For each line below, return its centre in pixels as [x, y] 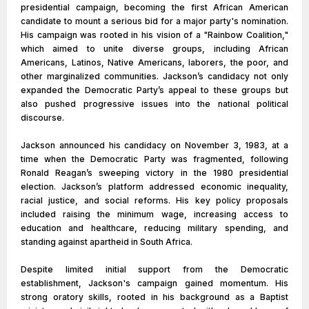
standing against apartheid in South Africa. [107, 242]
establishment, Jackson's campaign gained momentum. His [154, 283]
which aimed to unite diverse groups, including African [154, 49]
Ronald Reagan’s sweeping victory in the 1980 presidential [154, 173]
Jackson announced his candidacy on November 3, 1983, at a [154, 145]
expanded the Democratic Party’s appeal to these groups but [154, 90]
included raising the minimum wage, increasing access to [154, 214]
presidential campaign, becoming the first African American [154, 7]
